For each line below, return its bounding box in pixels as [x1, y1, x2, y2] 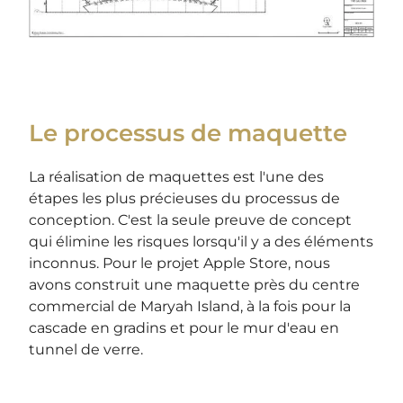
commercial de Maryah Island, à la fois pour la [29, 297, 352, 315]
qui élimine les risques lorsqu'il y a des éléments [29, 232, 374, 250]
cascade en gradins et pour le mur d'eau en [29, 318, 340, 336]
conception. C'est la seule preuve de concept [29, 210, 353, 228]
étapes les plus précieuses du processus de [29, 189, 341, 207]
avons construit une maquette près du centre [29, 275, 361, 293]
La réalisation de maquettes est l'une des [29, 167, 325, 185]
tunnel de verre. [29, 340, 144, 358]
